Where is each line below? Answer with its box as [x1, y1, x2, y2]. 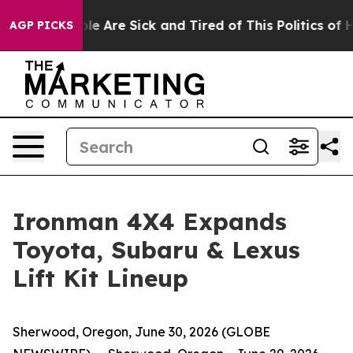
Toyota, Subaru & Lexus [13, 235, 300, 265]
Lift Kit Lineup [13, 263, 188, 293]
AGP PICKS [9, 18, 73, 32]
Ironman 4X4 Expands [13, 206, 287, 236]
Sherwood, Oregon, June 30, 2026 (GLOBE [13, 324, 270, 340]
